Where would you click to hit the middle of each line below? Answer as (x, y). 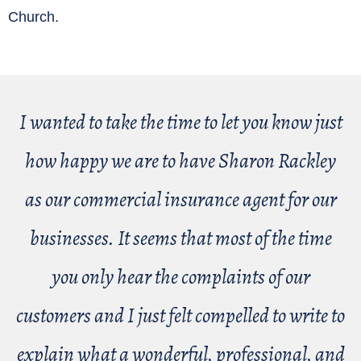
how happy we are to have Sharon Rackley (180, 161)
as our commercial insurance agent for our (180, 200)
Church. (35, 17)
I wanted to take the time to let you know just (180, 122)
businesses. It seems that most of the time (180, 239)
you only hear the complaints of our (180, 277)
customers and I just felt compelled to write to (180, 316)
